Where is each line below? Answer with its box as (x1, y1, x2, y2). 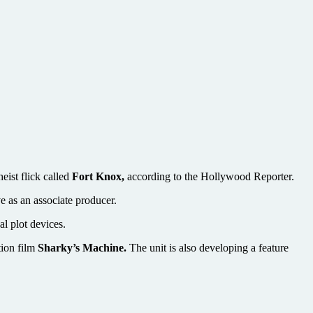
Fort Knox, (72, 170, 124, 182)
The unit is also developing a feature (126, 241, 289, 254)
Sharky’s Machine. (38, 241, 126, 254)
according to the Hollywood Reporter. (124, 170, 294, 182)
